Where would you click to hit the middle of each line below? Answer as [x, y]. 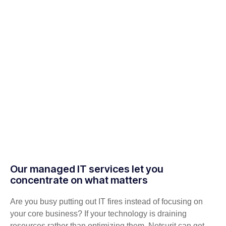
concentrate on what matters [79, 180]
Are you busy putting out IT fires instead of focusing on [106, 201]
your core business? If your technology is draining [98, 213]
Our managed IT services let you [87, 169]
